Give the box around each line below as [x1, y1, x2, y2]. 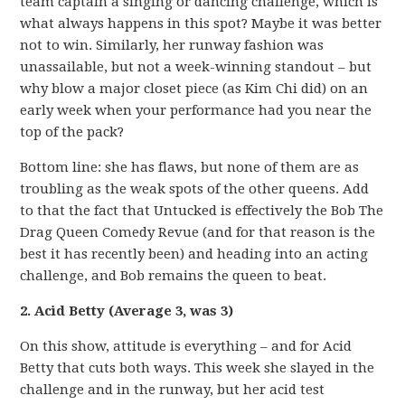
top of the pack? [20, 124, 125, 140]
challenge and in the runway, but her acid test [20, 381, 325, 398]
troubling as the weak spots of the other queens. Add [20, 181, 370, 197]
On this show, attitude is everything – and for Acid [20, 338, 353, 354]
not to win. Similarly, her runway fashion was [20, 37, 325, 53]
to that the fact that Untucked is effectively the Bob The [20, 202, 384, 219]
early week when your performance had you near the [20, 102, 372, 118]
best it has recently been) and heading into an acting [20, 246, 369, 262]
